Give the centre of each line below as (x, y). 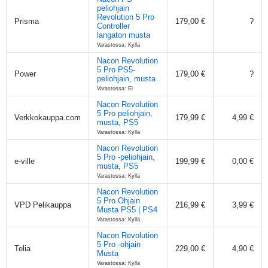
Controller (113, 26)
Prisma (27, 21)
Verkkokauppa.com (48, 117)
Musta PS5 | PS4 (127, 209)
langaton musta (124, 35)
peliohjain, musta (126, 78)
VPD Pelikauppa (43, 205)
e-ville (25, 161)
